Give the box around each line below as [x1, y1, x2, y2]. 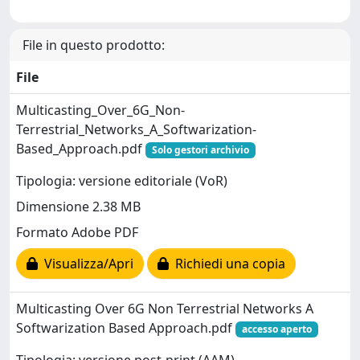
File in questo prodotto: [22, 36, 165, 54]
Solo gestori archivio [151, 143, 249, 157]
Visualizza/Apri [38, 255, 133, 273]
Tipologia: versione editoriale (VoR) [16, 172, 227, 190]
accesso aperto [241, 322, 312, 336]
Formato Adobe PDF [16, 223, 138, 242]
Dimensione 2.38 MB [16, 198, 141, 216]
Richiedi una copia [169, 255, 285, 273]
